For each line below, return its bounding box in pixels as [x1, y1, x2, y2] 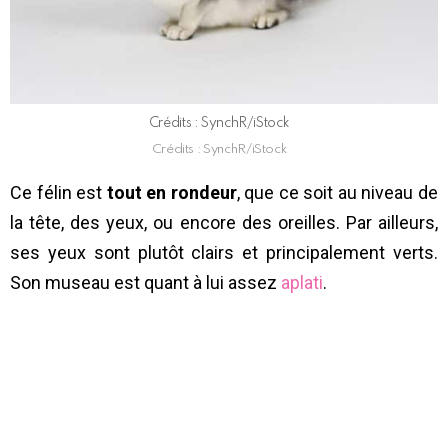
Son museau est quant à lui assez [10, 271, 281, 293]
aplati [281, 271, 323, 293]
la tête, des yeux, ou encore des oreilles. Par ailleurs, [10, 211, 438, 233]
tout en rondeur [106, 181, 237, 203]
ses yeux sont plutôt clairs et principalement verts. [10, 241, 438, 263]
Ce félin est [10, 181, 107, 203]
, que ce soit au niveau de [236, 181, 439, 203]
